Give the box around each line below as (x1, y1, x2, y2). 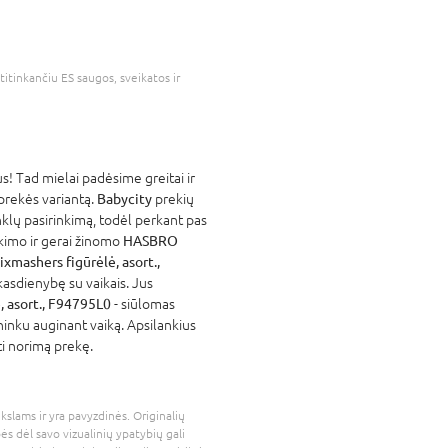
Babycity (97, 190, 152, 207)
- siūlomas (111, 295, 175, 312)
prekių (152, 190, 194, 207)
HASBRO (123, 232, 178, 249)
